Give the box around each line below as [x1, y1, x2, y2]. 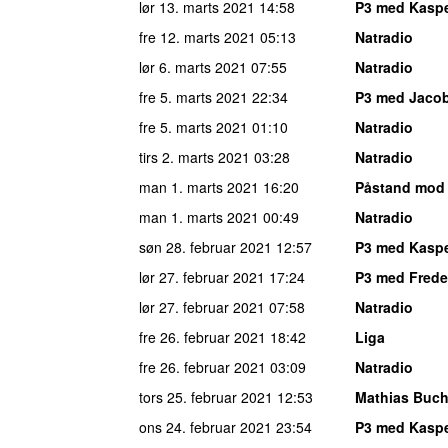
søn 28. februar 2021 [139, 236, 272, 257]
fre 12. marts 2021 [139, 26, 256, 47]
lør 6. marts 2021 [139, 56, 247, 77]
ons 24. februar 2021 [139, 416, 272, 437]
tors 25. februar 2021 [139, 386, 273, 407]
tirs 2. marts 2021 [139, 146, 250, 167]
